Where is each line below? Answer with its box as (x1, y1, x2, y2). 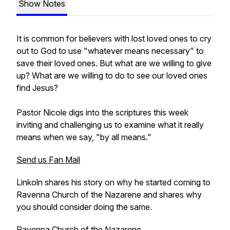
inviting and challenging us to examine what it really (16, 120, 204, 130)
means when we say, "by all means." (16, 132, 151, 142)
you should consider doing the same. (16, 202, 152, 212)
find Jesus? (16, 83, 58, 93)
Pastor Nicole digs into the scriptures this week (16, 107, 188, 118)
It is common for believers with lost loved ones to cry (16, 33, 212, 44)
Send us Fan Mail (16, 155, 80, 165)
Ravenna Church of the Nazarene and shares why (16, 189, 202, 200)
